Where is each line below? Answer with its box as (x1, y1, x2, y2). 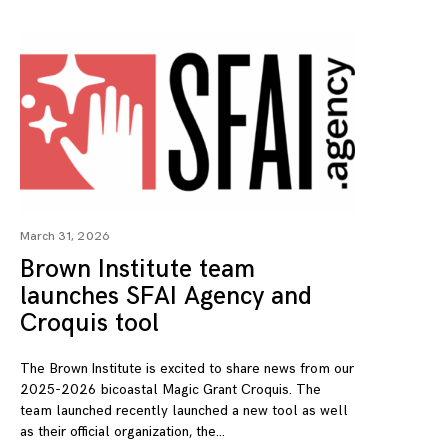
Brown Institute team (20, 253, 255, 285)
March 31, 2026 (20, 228, 111, 244)
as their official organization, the (20, 422, 216, 440)
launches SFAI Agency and (20, 280, 312, 312)
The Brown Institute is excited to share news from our (20, 359, 354, 377)
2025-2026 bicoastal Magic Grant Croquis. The (20, 380, 321, 398)
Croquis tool (20, 307, 159, 339)
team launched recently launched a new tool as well (20, 401, 348, 419)
